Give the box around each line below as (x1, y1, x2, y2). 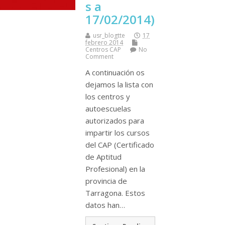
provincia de (85, 175, 127, 186)
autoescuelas (85, 103, 131, 114)
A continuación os (85, 67, 145, 77)
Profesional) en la (85, 163, 145, 174)
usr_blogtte (93, 31, 125, 40)
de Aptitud (85, 151, 122, 162)
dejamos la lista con (85, 79, 153, 89)
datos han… (85, 199, 125, 210)
